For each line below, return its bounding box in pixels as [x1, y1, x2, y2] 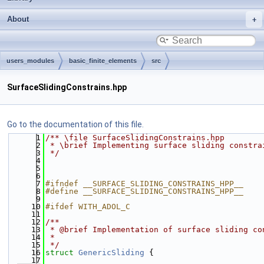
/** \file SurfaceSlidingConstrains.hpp [45, 133, 225, 142]
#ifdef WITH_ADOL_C [45, 202, 130, 211]
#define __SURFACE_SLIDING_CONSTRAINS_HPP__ [45, 187, 243, 196]
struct [45, 248, 78, 257]
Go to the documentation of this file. [7, 120, 144, 129]
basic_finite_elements [69, 57, 137, 64]
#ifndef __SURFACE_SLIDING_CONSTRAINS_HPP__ [45, 179, 243, 188]
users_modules [6, 57, 54, 64]
